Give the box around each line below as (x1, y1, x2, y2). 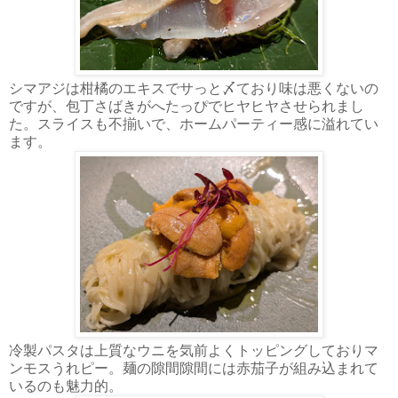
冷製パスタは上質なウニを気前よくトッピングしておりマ (9, 342, 378, 358)
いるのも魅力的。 (9, 378, 123, 394)
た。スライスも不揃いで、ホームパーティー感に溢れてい (9, 115, 378, 131)
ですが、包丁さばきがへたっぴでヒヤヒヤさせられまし (9, 98, 364, 114)
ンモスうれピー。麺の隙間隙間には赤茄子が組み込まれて (9, 360, 378, 376)
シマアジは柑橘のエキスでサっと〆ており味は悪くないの (9, 80, 378, 96)
